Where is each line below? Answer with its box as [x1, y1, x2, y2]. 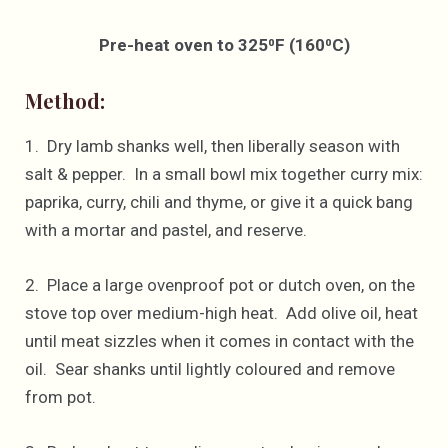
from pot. [25, 387, 96, 408]
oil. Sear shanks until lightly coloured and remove [25, 359, 395, 380]
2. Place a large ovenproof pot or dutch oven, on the [25, 275, 415, 296]
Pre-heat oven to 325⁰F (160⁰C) [98, 34, 350, 55]
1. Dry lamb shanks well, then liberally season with [25, 135, 400, 156]
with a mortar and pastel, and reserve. [25, 219, 307, 240]
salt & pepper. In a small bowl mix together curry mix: [25, 163, 423, 184]
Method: [25, 86, 105, 114]
